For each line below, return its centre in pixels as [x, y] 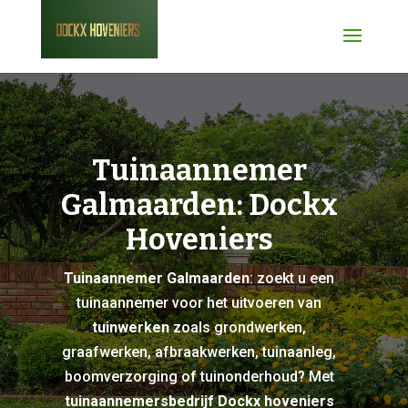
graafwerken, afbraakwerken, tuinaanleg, [199, 352]
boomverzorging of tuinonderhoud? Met [199, 377]
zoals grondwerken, [238, 327]
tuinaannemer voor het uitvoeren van [199, 303]
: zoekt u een [292, 278]
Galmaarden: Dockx [199, 205]
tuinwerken [131, 327]
